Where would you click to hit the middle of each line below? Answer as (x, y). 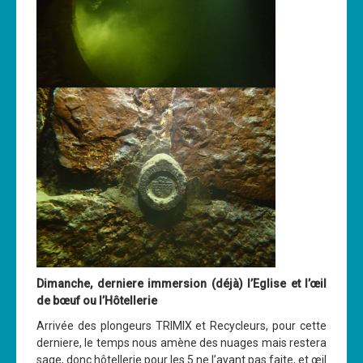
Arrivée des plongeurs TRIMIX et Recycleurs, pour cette (181, 325)
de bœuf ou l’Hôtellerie (97, 300)
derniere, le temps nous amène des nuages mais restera (181, 342)
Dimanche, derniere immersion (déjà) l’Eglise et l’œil (181, 283)
